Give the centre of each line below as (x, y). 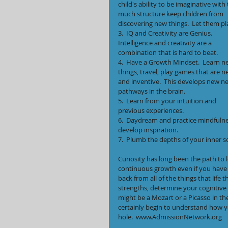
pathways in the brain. (152, 91)
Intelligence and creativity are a (166, 43)
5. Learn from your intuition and (168, 101)
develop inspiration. (148, 130)
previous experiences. (151, 110)
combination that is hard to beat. (168, 52)
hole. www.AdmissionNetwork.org (170, 217)
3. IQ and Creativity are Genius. (166, 33)
